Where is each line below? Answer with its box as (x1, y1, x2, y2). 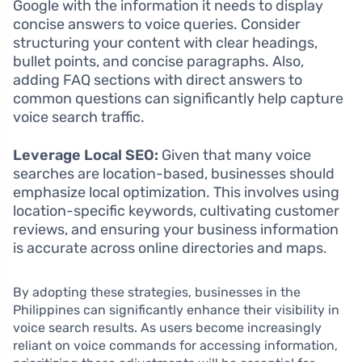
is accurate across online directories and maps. (13, 239, 327, 257)
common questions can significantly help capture (13, 90, 343, 107)
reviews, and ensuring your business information (13, 221, 339, 238)
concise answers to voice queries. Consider (13, 15, 301, 33)
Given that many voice (158, 146, 311, 164)
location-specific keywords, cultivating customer (13, 202, 339, 220)
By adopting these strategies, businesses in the (13, 284, 301, 300)
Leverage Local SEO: (13, 146, 158, 164)
